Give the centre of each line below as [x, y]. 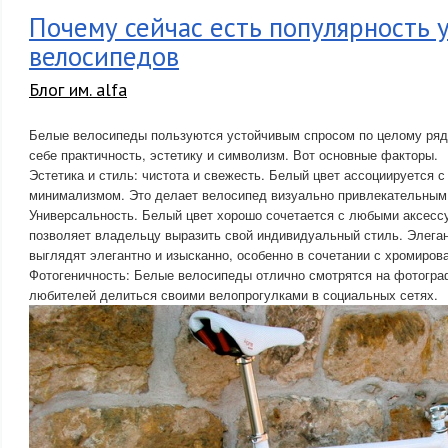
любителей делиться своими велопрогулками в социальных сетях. [233, 294]
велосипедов [104, 56]
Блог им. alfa [78, 89]
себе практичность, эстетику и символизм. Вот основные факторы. [233, 154]
